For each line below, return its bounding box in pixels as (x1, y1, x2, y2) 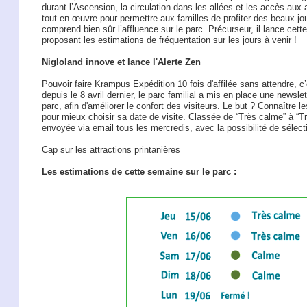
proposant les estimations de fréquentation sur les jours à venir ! (41, 35, 297, 46)
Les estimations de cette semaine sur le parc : (41, 167, 236, 177)
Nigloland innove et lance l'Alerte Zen (41, 57, 201, 68)
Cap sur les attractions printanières (41, 145, 180, 156)
